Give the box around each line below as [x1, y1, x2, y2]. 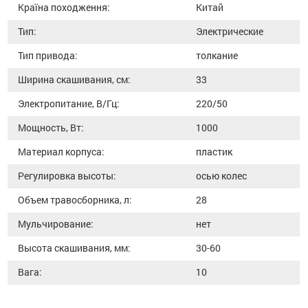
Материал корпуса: [18, 144, 105, 158]
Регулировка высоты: [18, 168, 117, 182]
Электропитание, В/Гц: [18, 96, 120, 110]
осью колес [196, 168, 247, 182]
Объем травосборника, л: [18, 192, 133, 206]
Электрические [196, 24, 264, 38]
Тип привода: [18, 48, 78, 62]
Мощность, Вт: [18, 120, 85, 134]
